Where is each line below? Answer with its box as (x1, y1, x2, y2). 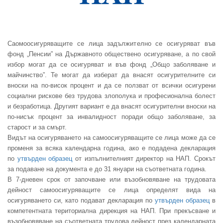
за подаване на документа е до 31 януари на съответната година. (7, 165, 207, 173)
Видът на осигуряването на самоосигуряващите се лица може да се (7, 133, 216, 141)
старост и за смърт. (7, 123, 67, 131)
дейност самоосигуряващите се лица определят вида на (7, 186, 216, 194)
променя (7, 144, 33, 152)
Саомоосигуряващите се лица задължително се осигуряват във (7, 39, 216, 47)
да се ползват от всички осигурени (104, 81, 216, 89)
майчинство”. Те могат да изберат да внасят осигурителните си (7, 71, 216, 79)
